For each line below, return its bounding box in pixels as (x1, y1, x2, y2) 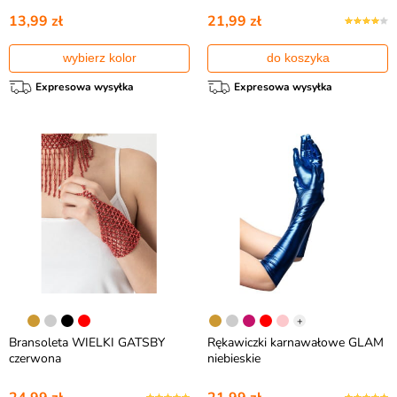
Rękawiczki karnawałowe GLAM (207, 334, 384, 351)
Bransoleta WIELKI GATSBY (9, 334, 165, 351)
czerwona (9, 350, 61, 367)
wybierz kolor (62, 51, 136, 65)
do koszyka (266, 51, 330, 65)
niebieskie (207, 350, 261, 367)
